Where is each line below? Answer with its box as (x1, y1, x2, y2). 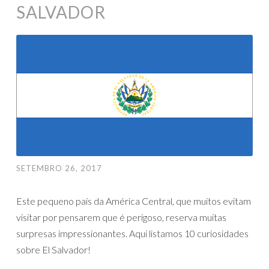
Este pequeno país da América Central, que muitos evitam (16, 195, 251, 207)
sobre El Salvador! (16, 244, 91, 256)
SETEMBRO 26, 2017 (16, 163, 102, 174)
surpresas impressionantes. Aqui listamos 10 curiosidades (16, 228, 249, 240)
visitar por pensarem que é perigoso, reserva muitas (16, 211, 226, 223)
